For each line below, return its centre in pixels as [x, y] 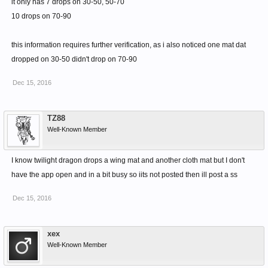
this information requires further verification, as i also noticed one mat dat [129, 45]
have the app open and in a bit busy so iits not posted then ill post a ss [124, 175]
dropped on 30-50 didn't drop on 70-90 [74, 60]
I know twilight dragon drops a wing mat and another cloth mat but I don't [128, 161]
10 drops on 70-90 [41, 16]
